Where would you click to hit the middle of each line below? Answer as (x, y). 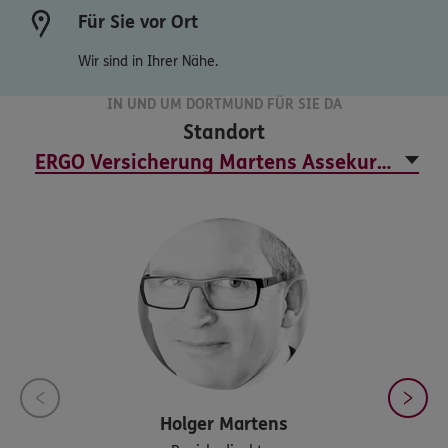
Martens (253, 424)
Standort (224, 132)
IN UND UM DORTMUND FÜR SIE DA (224, 104)
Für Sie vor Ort (138, 22)
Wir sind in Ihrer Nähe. (148, 61)
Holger (187, 424)
